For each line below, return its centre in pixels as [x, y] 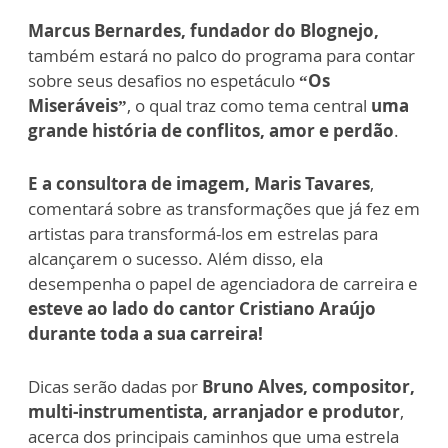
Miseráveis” [77, 106]
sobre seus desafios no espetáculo [163, 81]
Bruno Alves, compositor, [306, 387]
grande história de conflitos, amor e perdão [211, 131]
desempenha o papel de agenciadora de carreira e [223, 284]
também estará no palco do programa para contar [221, 56]
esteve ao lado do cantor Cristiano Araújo [202, 309]
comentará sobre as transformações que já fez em [224, 209]
